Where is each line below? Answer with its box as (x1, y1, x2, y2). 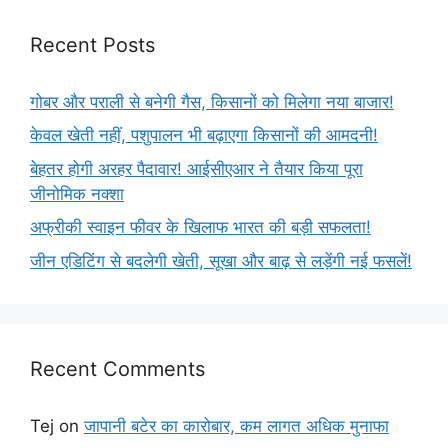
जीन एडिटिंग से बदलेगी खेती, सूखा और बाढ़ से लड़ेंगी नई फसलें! (30, 250, 412, 271)
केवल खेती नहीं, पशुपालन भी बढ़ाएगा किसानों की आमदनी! (30, 125, 378, 146)
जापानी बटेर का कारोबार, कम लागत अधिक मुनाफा (84, 415, 389, 436)
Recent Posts (30, 32, 155, 57)
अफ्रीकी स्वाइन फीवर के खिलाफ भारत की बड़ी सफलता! (30, 217, 371, 238)
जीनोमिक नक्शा (30, 183, 124, 204)
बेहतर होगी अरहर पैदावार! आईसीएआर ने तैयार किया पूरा (30, 158, 363, 179)
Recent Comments (30, 356, 205, 381)
